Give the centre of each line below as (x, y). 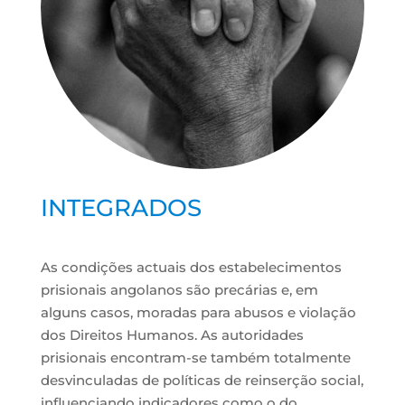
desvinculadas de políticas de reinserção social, (202, 381)
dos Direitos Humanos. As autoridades (172, 335)
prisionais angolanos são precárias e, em (179, 290)
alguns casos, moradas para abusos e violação (198, 313)
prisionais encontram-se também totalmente (195, 358)
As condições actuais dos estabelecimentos (191, 268)
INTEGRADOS (121, 208)
